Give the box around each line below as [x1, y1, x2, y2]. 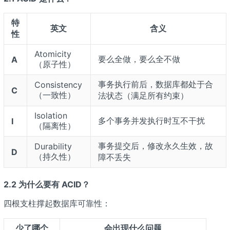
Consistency [34, 79, 82, 90]
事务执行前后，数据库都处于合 [98, 79, 213, 89]
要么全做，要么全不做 [98, 53, 180, 64]
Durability [34, 141, 72, 151]
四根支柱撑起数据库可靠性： [3, 198, 110, 208]
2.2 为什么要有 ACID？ [3, 179, 90, 189]
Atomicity [34, 48, 71, 59]
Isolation [34, 110, 67, 121]
